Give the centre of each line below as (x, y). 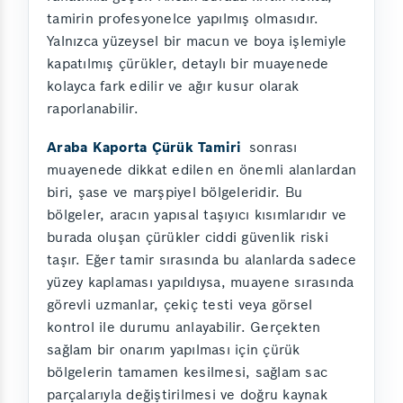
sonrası (271, 147)
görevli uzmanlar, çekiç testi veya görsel (180, 304)
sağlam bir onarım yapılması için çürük (174, 349)
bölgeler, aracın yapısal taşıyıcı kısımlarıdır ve (197, 214)
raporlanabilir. (93, 108)
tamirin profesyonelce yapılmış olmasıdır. (183, 18)
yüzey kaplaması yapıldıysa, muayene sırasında (201, 282)
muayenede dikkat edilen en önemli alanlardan (201, 169)
